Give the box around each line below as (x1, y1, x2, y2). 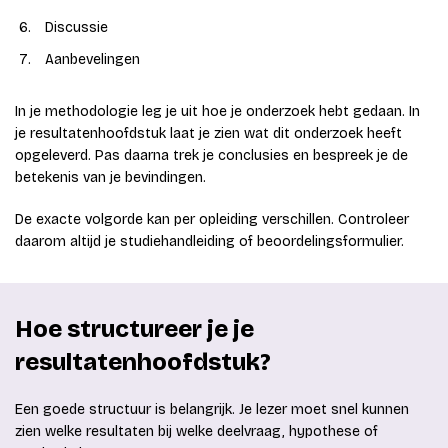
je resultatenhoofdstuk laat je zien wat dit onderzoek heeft (15, 125, 402, 143)
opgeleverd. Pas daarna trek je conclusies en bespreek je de (15, 147, 408, 165)
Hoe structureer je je (15, 315, 254, 344)
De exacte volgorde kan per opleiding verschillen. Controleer (15, 211, 409, 229)
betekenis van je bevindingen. (15, 169, 206, 187)
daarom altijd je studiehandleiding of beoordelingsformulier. (15, 233, 404, 251)
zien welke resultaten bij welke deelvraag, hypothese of (15, 423, 378, 441)
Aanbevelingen (45, 51, 140, 69)
